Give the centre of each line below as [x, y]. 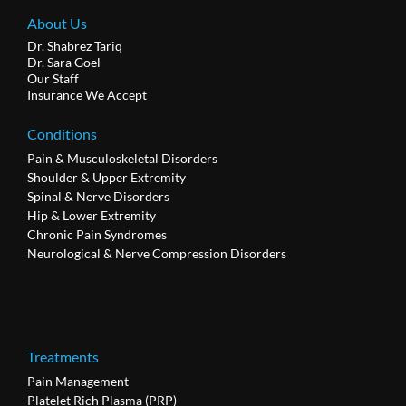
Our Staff [53, 78]
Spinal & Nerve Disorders [98, 196]
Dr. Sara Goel [63, 62]
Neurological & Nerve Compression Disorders [156, 253]
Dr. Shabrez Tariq [74, 45]
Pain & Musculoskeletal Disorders [122, 158]
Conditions [62, 133]
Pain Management [77, 382]
